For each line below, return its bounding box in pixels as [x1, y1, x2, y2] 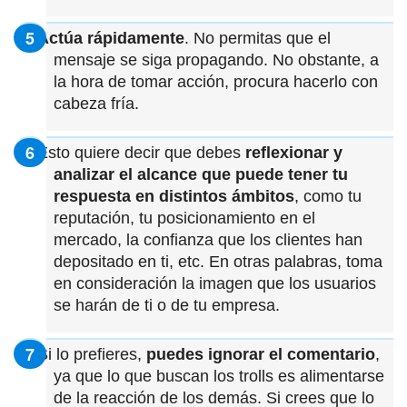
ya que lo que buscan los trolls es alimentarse [54, 366, 384, 385]
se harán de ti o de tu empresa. [54, 295, 280, 314]
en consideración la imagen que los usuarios [54, 273, 376, 293]
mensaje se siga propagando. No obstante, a [54, 50, 379, 69]
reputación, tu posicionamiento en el [54, 208, 315, 227]
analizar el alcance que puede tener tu [54, 164, 348, 184]
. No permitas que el [184, 28, 331, 47]
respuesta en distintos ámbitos [54, 186, 294, 205]
